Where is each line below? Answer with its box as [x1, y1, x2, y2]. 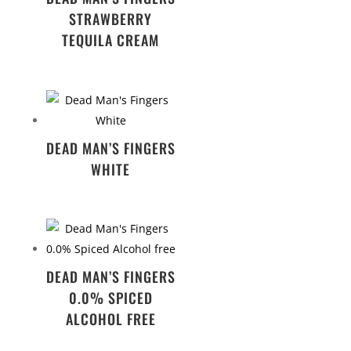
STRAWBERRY [69, 8, 153, 29]
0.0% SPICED [68, 288, 153, 309]
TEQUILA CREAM [62, 29, 160, 50]
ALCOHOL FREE [65, 309, 156, 330]
